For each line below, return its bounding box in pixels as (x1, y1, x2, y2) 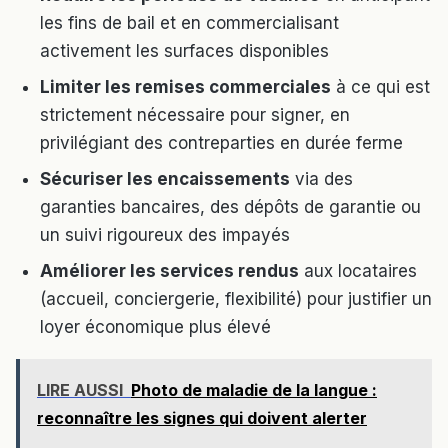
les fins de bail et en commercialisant (40, 13, 339, 34)
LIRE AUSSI (37, 380, 123, 401)
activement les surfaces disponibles (40, 41, 329, 62)
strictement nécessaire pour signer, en (40, 105, 350, 126)
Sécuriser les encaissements (40, 169, 290, 190)
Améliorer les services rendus (40, 261, 299, 282)
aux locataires (299, 261, 417, 282)
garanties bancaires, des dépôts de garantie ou (40, 197, 421, 218)
